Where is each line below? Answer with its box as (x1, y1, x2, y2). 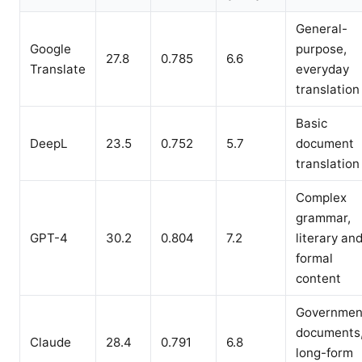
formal (296, 250, 333, 266)
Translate (30, 61, 86, 77)
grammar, (296, 210, 351, 225)
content (296, 271, 341, 286)
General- (296, 21, 347, 36)
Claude (30, 335, 71, 350)
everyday (296, 61, 349, 77)
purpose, (296, 41, 347, 57)
